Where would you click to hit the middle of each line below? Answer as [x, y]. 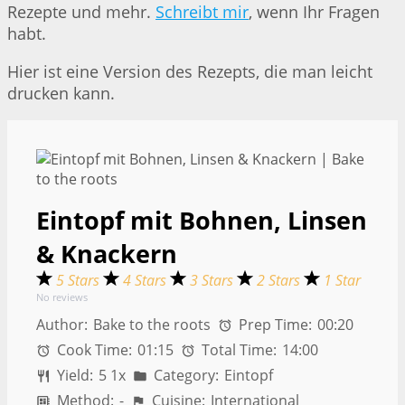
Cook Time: [93, 350]
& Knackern [107, 254]
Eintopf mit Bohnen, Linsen [202, 221]
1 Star [342, 281]
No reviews [62, 297]
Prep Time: [274, 325]
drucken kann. [61, 94]
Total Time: [238, 350]
